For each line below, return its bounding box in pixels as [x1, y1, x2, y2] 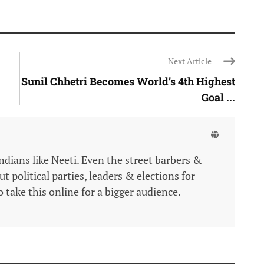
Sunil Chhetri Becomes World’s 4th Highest [21, 74, 235, 89]
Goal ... [202, 90, 235, 105]
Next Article [168, 55, 212, 67]
